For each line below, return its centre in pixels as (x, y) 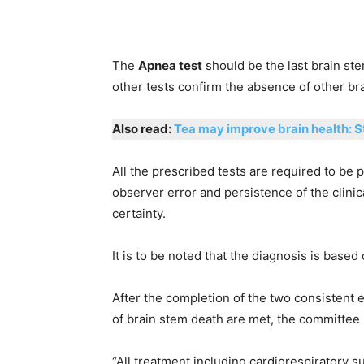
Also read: (143, 129)
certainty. (139, 213)
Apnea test (170, 65)
